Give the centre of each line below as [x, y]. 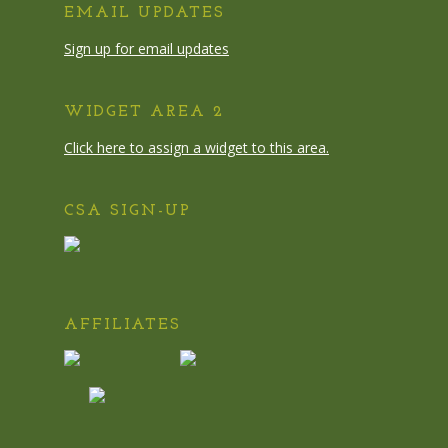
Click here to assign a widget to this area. [196, 147]
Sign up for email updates [146, 48]
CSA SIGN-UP [127, 211]
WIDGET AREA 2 [144, 112]
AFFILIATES [122, 325]
